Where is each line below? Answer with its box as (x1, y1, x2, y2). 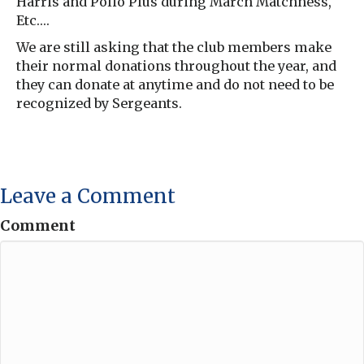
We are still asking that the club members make (16, 39, 331, 56)
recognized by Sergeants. (16, 95, 182, 112)
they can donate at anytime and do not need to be (16, 76, 334, 93)
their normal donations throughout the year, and (16, 58, 336, 75)
